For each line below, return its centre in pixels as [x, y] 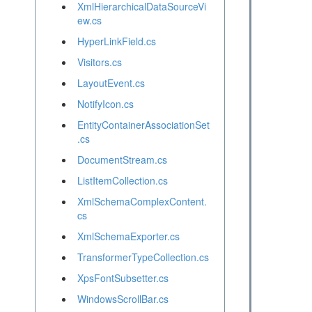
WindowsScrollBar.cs [123, 299]
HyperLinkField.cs [116, 41]
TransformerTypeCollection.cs [143, 257]
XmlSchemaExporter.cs [128, 236]
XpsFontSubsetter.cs [123, 278]
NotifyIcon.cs [105, 104]
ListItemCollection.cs [122, 181]
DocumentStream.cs [122, 160]
